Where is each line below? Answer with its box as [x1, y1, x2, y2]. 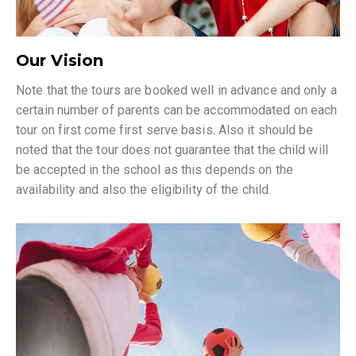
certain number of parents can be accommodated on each [16, 102, 338, 118]
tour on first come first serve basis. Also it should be [16, 122, 314, 137]
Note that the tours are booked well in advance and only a [16, 82, 337, 98]
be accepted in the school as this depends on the [16, 161, 293, 177]
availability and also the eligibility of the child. [16, 181, 272, 197]
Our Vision [16, 50, 103, 70]
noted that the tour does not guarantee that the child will [16, 141, 328, 157]
